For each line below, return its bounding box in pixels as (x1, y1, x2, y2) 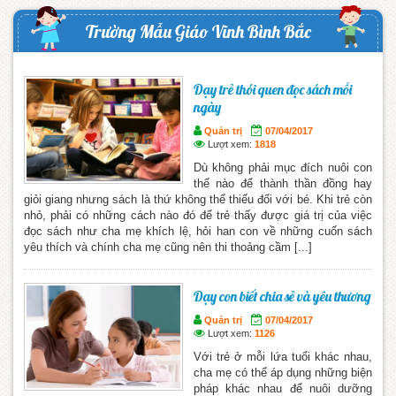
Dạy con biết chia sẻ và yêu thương (194, 286, 371, 305)
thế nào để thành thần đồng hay (194, 176, 372, 190)
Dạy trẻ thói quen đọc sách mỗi (194, 80, 352, 98)
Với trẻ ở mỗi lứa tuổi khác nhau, (194, 349, 372, 363)
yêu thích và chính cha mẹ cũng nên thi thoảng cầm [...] (24, 240, 312, 254)
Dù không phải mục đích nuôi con (194, 160, 372, 174)
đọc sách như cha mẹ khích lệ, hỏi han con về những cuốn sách (24, 224, 372, 238)
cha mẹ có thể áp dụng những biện (194, 365, 372, 379)
